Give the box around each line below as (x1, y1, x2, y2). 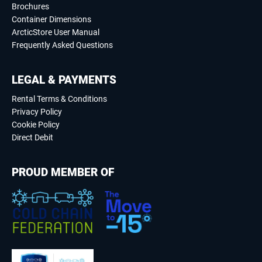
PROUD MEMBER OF (12, 166, 114, 180)
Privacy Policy (12, 107, 62, 117)
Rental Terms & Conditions (12, 94, 107, 104)
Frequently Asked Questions (12, 40, 113, 50)
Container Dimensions (12, 15, 91, 25)
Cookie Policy (12, 120, 60, 130)
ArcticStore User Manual (12, 27, 99, 37)
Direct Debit (12, 133, 53, 143)
